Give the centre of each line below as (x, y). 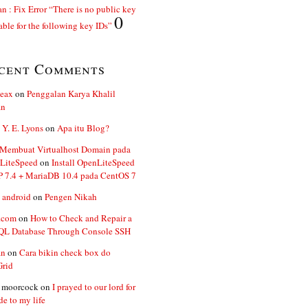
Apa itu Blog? (83, 128)
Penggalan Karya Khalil (71, 93)
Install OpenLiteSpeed (93, 162)
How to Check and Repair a (81, 218)
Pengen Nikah (70, 197)
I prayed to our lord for (93, 287)
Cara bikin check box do (65, 252)
